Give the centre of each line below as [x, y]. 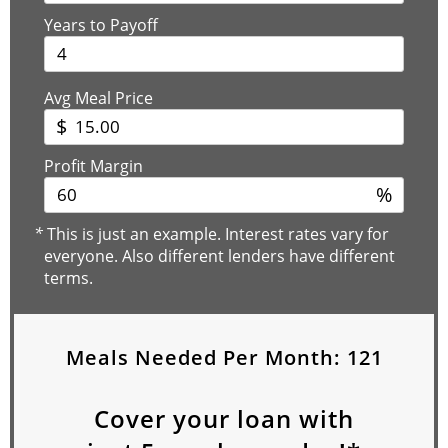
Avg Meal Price [98, 97]
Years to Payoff [101, 24]
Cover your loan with [224, 418]
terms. [68, 277]
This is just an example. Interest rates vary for [216, 233]
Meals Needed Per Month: [206, 357]
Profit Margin [93, 165]
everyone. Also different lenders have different [219, 255]
